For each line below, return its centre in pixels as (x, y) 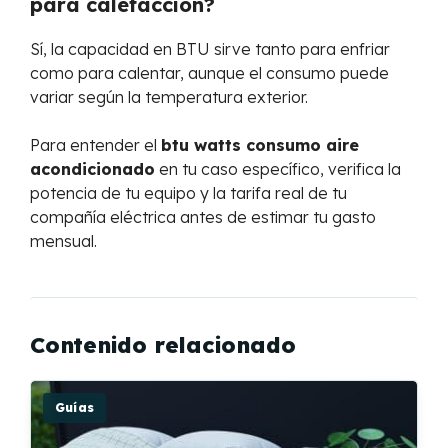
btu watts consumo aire (260, 145)
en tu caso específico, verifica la (278, 169)
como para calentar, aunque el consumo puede (209, 73)
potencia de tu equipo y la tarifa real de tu (188, 193)
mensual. (63, 241)
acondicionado (92, 169)
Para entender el (95, 145)
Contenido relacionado (163, 345)
